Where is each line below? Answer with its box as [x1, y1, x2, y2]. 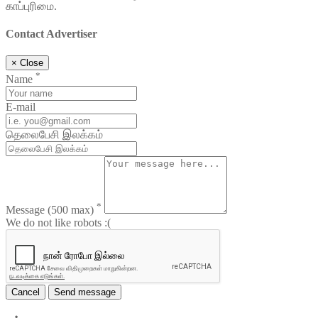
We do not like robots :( [6, 216, 111, 229]
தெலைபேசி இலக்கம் [6, 128, 103, 141]
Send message [54, 287, 116, 298]
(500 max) [48, 204, 94, 216]
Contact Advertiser [6, 27, 97, 40]
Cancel [11, 287, 40, 298]
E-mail [6, 101, 35, 114]
